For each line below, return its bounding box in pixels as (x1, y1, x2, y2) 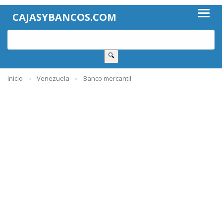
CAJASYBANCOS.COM (12, 10, 116, 24)
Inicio (7, 74, 23, 83)
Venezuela (37, 74, 69, 83)
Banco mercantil (83, 74, 131, 83)
